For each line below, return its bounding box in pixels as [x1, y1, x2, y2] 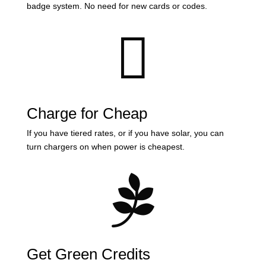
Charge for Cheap [26, 104, 147, 122]
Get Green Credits [26, 245, 150, 263]
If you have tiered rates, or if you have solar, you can [26, 128, 224, 138]
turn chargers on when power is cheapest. [26, 142, 187, 151]
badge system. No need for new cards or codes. [26, 1, 207, 11]
